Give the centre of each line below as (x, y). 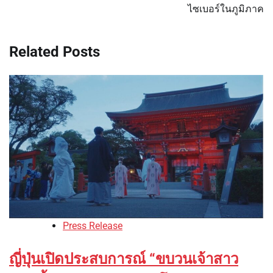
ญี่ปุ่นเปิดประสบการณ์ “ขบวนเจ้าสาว (124, 259)
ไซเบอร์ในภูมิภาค (226, 9)
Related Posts (55, 52)
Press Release (93, 225)
